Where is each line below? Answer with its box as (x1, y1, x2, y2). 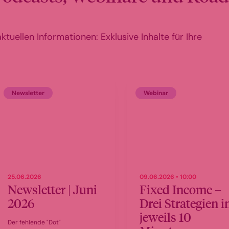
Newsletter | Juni (8, 181, 97, 197)
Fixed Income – (139, 181, 221, 197)
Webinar (143, 89, 168, 97)
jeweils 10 (139, 209, 191, 225)
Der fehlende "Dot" (8, 218, 61, 226)
